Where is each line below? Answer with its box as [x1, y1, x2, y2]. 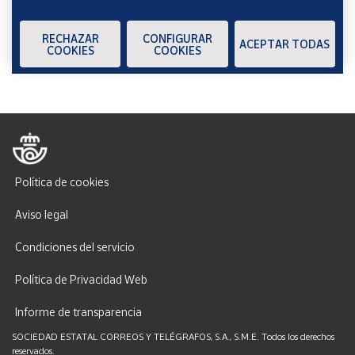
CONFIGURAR [142, 31, 212, 45]
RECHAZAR [41, 31, 99, 45]
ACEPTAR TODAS [239, 37, 330, 51]
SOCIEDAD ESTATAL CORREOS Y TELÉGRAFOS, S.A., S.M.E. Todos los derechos [12, 330, 334, 343]
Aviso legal [15, 208, 68, 222]
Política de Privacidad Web [15, 273, 147, 287]
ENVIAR [156, 16, 199, 32]
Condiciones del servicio [15, 240, 135, 254]
